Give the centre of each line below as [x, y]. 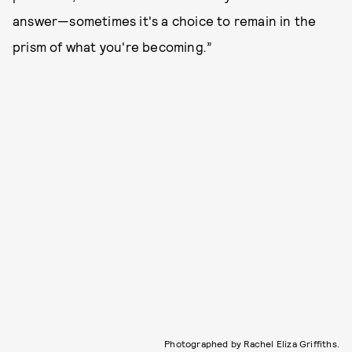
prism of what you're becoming [108, 47]
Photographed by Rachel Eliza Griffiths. [252, 344]
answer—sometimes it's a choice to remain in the [165, 21]
